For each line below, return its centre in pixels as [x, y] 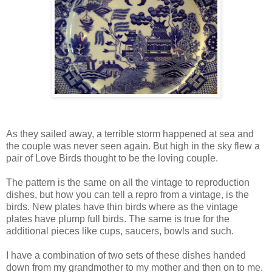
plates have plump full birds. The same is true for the [118, 219]
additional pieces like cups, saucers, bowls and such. [120, 231]
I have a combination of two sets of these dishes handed [126, 255]
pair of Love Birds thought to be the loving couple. [112, 158]
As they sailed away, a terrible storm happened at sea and [130, 134]
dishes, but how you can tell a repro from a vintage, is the [127, 194]
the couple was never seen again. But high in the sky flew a [133, 146]
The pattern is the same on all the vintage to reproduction [128, 182]
